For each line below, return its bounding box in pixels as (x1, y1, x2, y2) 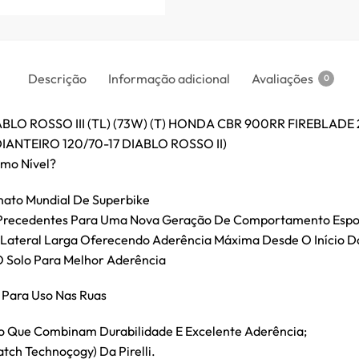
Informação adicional (108, 70, 230, 87)
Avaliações (252, 70, 313, 87)
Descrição (28, 70, 87, 87)
